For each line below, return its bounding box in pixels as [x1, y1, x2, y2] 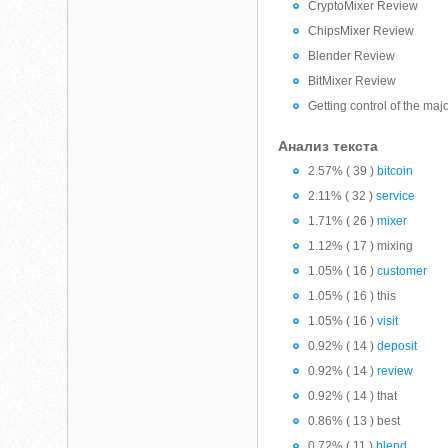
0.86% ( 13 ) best [308, 414, 401, 428]
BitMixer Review [308, 74, 397, 88]
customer [377, 264, 428, 278]
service [376, 189, 416, 203]
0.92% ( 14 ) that [308, 389, 398, 403]
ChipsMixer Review [308, 24, 415, 38]
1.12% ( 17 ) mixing [308, 239, 414, 253]
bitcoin [377, 164, 414, 178]
